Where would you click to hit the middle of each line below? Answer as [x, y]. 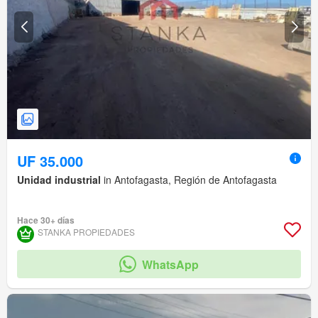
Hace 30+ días [46, 220]
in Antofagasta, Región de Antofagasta [189, 180]
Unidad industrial [59, 180]
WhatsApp [170, 264]
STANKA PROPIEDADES [86, 232]
